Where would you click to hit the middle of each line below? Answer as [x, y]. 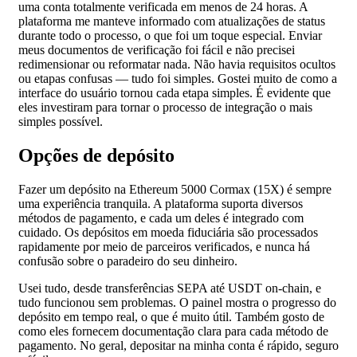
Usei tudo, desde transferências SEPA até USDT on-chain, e [170, 288]
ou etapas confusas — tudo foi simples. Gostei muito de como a [178, 79]
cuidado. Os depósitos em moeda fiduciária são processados [168, 233]
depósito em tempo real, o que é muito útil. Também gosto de [171, 317]
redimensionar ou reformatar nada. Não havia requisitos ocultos [177, 65]
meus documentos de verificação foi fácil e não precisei [157, 50]
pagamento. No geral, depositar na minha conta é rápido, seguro [178, 346]
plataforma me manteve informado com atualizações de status [172, 22]
